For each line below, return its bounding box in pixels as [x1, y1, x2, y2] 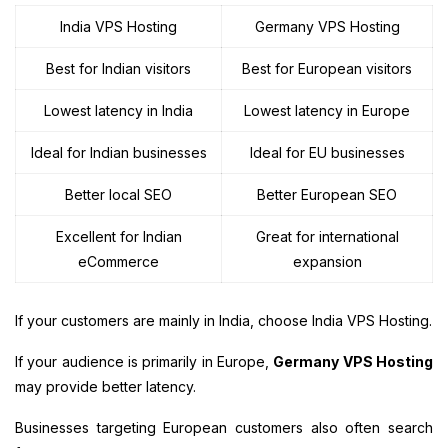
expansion [292, 252, 362, 270]
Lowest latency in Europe [244, 101, 410, 119]
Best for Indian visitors [46, 59, 191, 77]
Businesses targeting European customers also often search [15, 418, 433, 436]
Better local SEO [65, 185, 172, 203]
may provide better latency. [15, 377, 196, 395]
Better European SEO [257, 185, 397, 203]
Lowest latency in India [44, 101, 193, 119]
